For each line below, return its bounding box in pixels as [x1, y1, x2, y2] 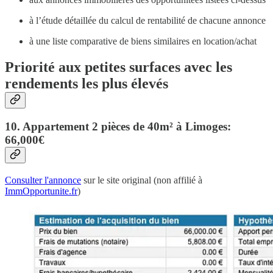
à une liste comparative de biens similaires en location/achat [29, 35, 257, 46]
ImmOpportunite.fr [5, 186, 77, 197]
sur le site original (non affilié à [81, 175, 202, 186]
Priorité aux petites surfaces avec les [5, 58, 232, 75]
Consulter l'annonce [5, 175, 81, 186]
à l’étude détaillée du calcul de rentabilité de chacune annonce [29, 15, 266, 26]
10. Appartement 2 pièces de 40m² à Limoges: [5, 120, 231, 133]
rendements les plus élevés [5, 75, 168, 91]
